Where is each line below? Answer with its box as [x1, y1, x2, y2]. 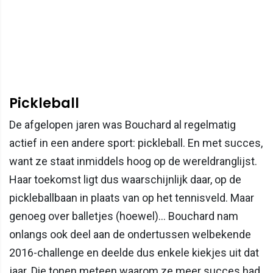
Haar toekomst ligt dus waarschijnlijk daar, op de [9, 172, 241, 186]
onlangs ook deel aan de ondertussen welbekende [9, 227, 251, 241]
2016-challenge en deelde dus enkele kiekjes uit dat [9, 246, 259, 259]
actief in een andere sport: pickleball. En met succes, [9, 136, 263, 149]
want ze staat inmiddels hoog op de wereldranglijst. [9, 154, 257, 168]
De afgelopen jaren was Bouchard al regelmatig [9, 118, 236, 131]
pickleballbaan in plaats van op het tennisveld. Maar [9, 191, 254, 204]
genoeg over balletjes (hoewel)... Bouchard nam [9, 209, 238, 222]
